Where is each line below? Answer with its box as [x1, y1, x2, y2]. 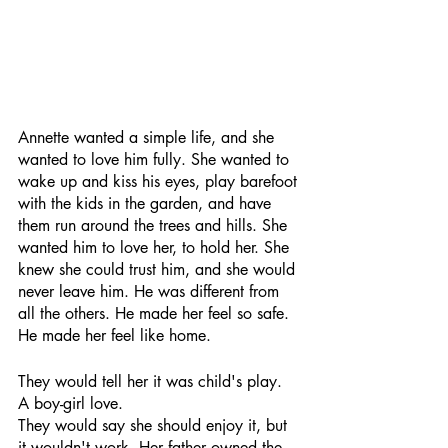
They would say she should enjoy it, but [18, 415, 292, 436]
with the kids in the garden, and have [18, 193, 276, 214]
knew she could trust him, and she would [18, 259, 300, 280]
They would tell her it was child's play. [18, 371, 287, 392]
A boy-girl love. [18, 393, 128, 414]
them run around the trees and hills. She [18, 215, 292, 236]
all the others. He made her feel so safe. [18, 303, 294, 324]
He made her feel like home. [18, 325, 211, 346]
